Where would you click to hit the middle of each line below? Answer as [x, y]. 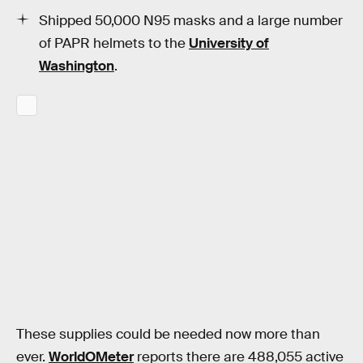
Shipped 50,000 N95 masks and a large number [191, 20]
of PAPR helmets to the [114, 43]
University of [229, 43]
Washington [77, 66]
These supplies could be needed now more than [168, 334]
